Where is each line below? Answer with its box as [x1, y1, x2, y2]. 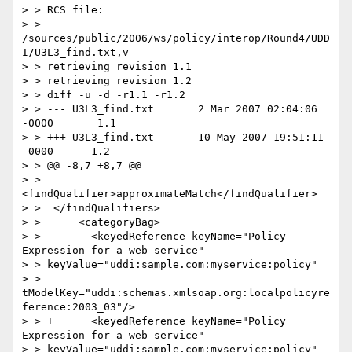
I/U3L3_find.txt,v [22, 46, 129, 59]
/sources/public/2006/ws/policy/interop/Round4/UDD [22, 32, 330, 45]
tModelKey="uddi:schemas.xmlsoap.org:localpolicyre [22, 287, 330, 299]
